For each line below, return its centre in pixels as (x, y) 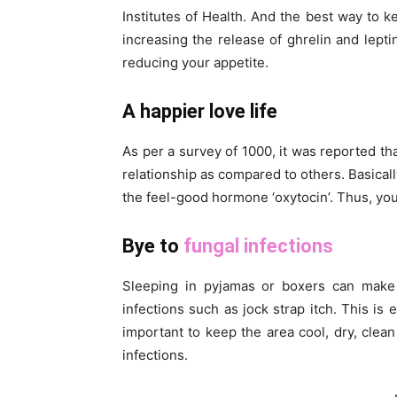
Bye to (153, 246)
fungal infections (258, 246)
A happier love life (200, 112)
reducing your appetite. (195, 63)
